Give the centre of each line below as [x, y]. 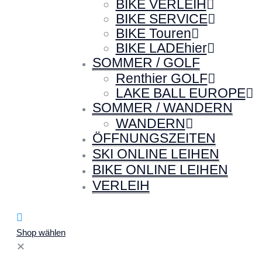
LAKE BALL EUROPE [180, 93]
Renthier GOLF [161, 79]
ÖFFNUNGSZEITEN [154, 138]
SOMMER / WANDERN [162, 108]
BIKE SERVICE [161, 19]
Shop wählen [41, 232]
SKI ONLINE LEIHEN [156, 154]
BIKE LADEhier [161, 48]
